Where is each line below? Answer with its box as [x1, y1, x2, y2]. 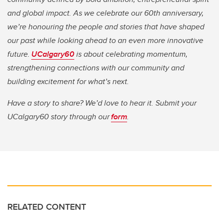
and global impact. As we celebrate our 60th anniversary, [7, 7, 204, 19]
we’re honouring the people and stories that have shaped [7, 21, 204, 33]
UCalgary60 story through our [7, 111, 111, 123]
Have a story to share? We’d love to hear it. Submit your [7, 97, 197, 109]
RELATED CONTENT [7, 200, 86, 214]
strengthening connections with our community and [7, 62, 184, 74]
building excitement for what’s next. [7, 76, 131, 88]
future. [7, 48, 31, 60]
